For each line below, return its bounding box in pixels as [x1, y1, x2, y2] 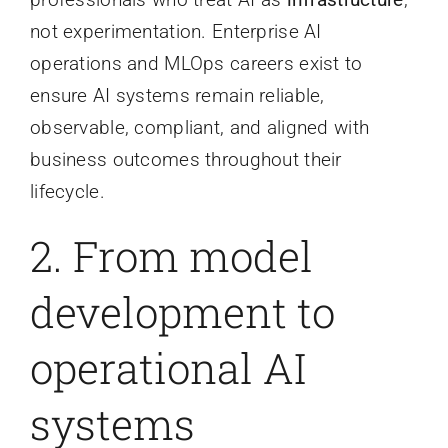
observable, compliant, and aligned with [29, 115, 370, 139]
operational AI [29, 339, 306, 395]
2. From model [29, 227, 313, 283]
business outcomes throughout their [29, 147, 342, 171]
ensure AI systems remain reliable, [29, 83, 325, 107]
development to [29, 283, 335, 339]
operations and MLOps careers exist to [29, 51, 363, 75]
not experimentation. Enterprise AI [29, 19, 322, 43]
